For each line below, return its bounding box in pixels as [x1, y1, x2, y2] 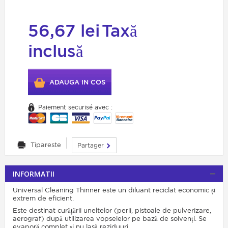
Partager [77, 141, 106, 150]
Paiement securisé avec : [38, 103, 112, 111]
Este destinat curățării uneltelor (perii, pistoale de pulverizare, [13, 207, 211, 215]
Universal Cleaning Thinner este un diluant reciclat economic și [13, 186, 215, 194]
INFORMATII [13, 169, 54, 179]
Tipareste [31, 141, 61, 149]
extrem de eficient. [13, 194, 74, 203]
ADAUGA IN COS [49, 78, 105, 87]
